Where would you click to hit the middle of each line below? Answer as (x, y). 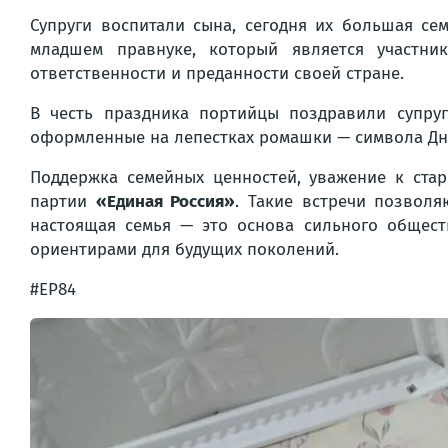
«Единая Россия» (165, 201)
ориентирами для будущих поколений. (184, 249)
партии (63, 201)
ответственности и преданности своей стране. (217, 73)
